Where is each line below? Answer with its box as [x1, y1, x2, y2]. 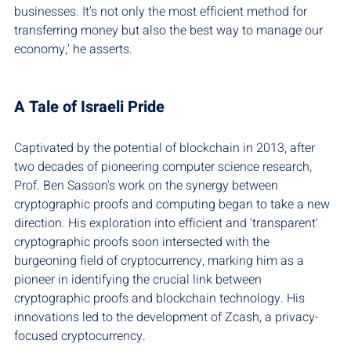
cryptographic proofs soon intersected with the [14, 233, 273, 252]
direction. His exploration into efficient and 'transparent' [14, 214, 321, 233]
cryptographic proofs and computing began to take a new [14, 195, 333, 215]
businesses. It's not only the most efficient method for [14, 2, 310, 22]
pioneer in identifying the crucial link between [14, 270, 265, 290]
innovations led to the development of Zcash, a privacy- [14, 308, 319, 327]
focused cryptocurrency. [14, 327, 146, 346]
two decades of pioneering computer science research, [14, 157, 315, 177]
